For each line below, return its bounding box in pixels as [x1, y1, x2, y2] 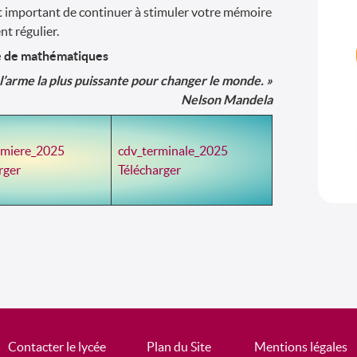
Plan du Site [146, 339, 211, 354]
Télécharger [118, 163, 181, 178]
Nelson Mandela [181, 92, 273, 108]
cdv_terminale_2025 [118, 143, 228, 159]
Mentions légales [253, 339, 347, 354]
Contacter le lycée [7, 339, 106, 354]
